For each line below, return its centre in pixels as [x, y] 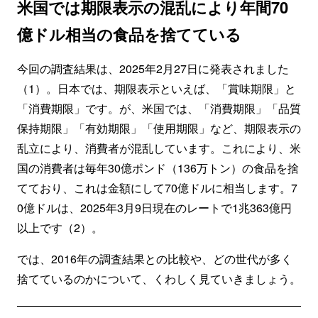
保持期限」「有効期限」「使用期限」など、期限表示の [159, 128]
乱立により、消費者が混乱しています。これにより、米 [159, 148]
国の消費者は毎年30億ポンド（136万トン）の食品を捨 [158, 168]
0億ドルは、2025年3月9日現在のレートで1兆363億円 [154, 208]
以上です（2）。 [60, 227]
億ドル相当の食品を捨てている [129, 34]
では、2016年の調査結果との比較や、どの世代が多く [155, 259]
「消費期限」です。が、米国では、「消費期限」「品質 [159, 108]
